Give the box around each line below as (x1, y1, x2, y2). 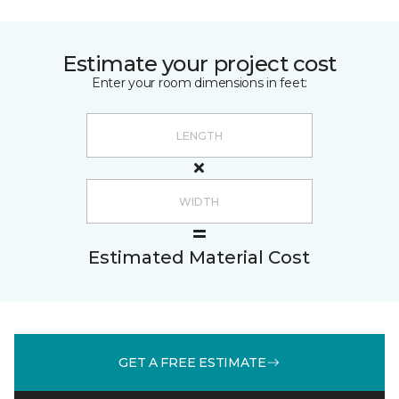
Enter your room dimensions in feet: (91, 75, 308, 91)
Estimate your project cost (62, 51, 337, 77)
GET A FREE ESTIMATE (118, 354, 266, 370)
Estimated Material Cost (88, 247, 310, 268)
